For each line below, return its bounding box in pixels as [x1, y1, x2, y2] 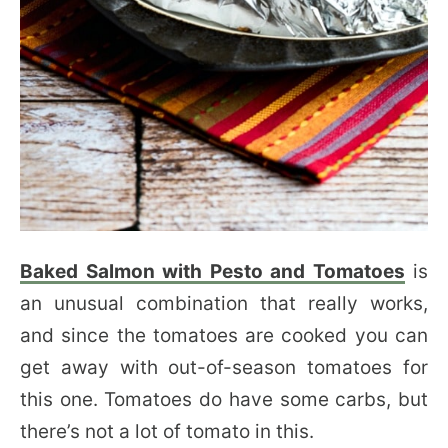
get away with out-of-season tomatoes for [20, 356, 428, 379]
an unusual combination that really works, [20, 292, 428, 315]
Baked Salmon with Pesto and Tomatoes [20, 260, 405, 283]
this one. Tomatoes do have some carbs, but [20, 388, 428, 411]
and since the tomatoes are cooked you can [20, 324, 428, 347]
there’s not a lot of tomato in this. [20, 420, 314, 443]
